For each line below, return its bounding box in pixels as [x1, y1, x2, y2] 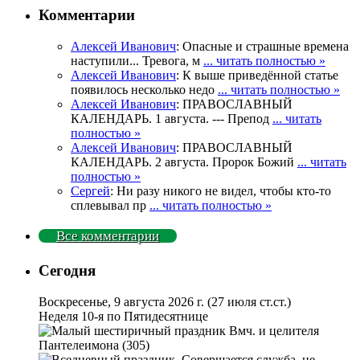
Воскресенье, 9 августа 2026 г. [39, 294, 207, 309]
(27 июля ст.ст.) [207, 294, 291, 309]
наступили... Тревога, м [71, 54, 203, 68]
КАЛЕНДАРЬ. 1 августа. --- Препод [71, 112, 272, 126]
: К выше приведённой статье [176, 68, 338, 83]
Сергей [71, 184, 110, 198]
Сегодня [39, 261, 96, 279]
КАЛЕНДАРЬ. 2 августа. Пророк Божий [71, 155, 297, 170]
